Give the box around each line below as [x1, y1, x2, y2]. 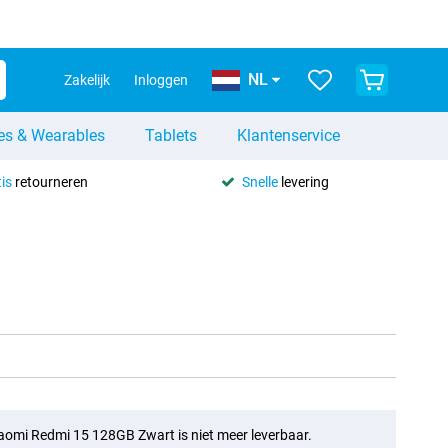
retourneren [11, 173, 88, 190]
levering [277, 173, 329, 190]
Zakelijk [64, 72, 110, 88]
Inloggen [134, 72, 188, 88]
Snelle [241, 173, 278, 190]
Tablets [145, 126, 197, 145]
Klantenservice [237, 126, 340, 145]
